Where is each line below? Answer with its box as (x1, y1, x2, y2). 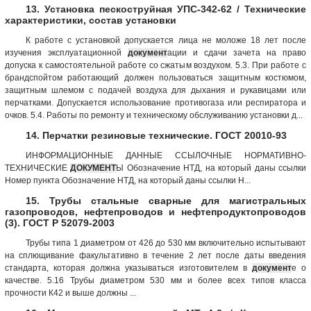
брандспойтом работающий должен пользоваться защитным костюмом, (5, 72, 306, 83)
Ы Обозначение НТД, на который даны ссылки (116, 162, 307, 173)
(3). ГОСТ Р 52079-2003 (5, 217, 115, 228)
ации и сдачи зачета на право (167, 47, 306, 58)
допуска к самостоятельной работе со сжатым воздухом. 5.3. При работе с (5, 60, 306, 70)
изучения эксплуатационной (5, 47, 128, 58)
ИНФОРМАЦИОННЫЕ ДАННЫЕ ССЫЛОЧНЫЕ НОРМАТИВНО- (26, 150, 306, 160)
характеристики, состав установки (5, 14, 176, 26)
